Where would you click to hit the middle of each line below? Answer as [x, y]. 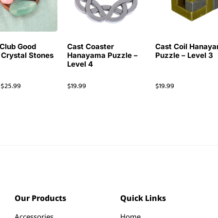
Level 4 [80, 64]
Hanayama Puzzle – [103, 55]
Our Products [40, 198]
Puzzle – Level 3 [184, 55]
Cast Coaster [91, 46]
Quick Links [143, 198]
